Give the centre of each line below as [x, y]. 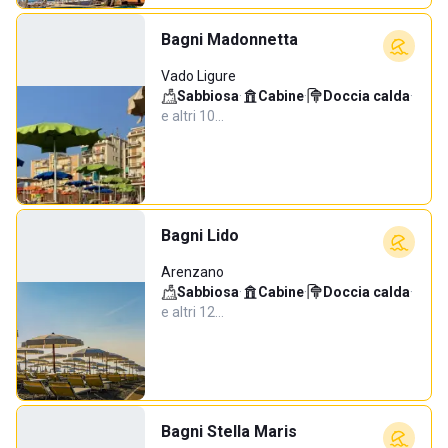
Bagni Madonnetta [229, 39]
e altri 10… [192, 116]
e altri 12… [192, 312]
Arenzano [192, 272]
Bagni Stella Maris [229, 431]
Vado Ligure [198, 76]
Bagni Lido [200, 235]
